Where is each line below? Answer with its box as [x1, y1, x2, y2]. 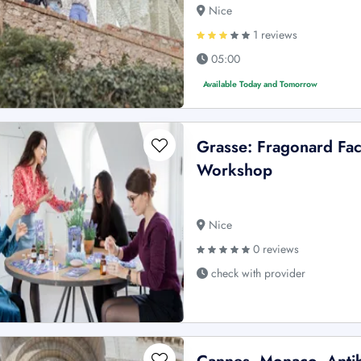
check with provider [208, 265, 306, 282]
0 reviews [250, 241, 300, 258]
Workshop [197, 159, 273, 183]
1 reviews [250, 27, 298, 44]
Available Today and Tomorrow [203, 78, 318, 91]
